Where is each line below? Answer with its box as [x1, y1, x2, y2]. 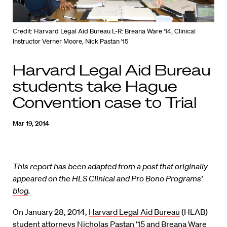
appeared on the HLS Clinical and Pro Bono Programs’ [13, 173, 203, 184]
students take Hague [13, 77, 177, 95]
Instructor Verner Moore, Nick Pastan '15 [13, 37, 128, 46]
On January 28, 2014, [13, 207, 89, 217]
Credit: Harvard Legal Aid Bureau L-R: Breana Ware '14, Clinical [13, 27, 196, 36]
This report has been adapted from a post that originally [13, 161, 208, 172]
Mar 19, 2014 [13, 119, 49, 128]
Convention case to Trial [13, 93, 197, 111]
